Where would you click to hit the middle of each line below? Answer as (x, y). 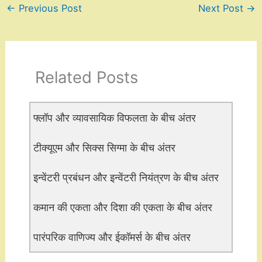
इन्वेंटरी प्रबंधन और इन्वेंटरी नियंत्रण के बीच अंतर (126, 177)
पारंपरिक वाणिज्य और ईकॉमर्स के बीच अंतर (112, 237)
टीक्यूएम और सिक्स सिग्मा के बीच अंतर (104, 148)
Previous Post (49, 8)
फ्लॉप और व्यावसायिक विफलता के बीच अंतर (114, 118)
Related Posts (86, 77)
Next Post (223, 8)
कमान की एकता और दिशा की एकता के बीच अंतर (123, 207)
